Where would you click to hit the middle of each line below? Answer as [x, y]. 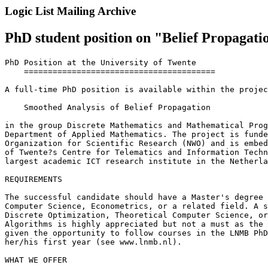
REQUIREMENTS [33, 179]
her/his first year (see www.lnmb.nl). [93, 242]
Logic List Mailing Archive [70, 11]
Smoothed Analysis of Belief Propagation [108, 107]
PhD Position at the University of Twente [100, 62]
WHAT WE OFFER [36, 260]
